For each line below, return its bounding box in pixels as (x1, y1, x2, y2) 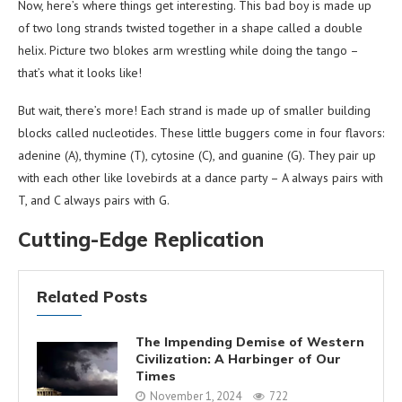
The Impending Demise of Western (135, 333, 364, 350)
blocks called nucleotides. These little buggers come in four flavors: (18, 124, 384, 141)
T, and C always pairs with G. (18, 191, 170, 208)
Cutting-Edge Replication (18, 226, 264, 252)
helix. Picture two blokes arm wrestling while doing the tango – (18, 41, 358, 58)
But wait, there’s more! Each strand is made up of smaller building (18, 101, 371, 118)
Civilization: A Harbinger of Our (135, 350, 341, 367)
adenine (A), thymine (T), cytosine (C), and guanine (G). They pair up (18, 146, 376, 163)
